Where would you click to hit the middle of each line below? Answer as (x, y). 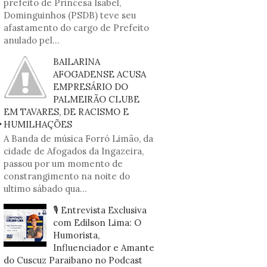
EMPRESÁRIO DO (91, 87)
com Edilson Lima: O (97, 223)
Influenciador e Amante (104, 248)
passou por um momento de (63, 164)
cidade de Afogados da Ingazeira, (74, 151)
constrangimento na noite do (67, 176)
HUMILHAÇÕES (38, 124)
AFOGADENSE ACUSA (100, 74)
